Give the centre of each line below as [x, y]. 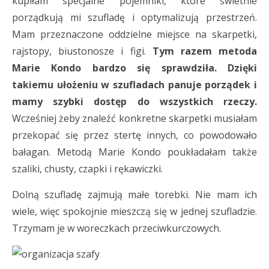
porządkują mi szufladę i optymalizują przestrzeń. [134, 17]
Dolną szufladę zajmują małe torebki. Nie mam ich [134, 195]
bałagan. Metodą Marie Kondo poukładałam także [134, 152]
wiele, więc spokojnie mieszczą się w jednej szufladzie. [134, 211]
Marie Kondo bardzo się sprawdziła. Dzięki [134, 68]
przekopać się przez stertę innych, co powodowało [134, 135]
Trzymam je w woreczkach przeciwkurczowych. [116, 228]
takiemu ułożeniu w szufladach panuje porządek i [134, 85]
